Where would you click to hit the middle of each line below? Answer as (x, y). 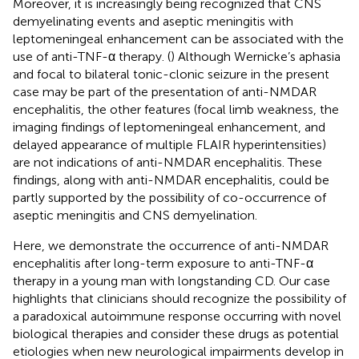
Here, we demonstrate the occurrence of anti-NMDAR (171, 245)
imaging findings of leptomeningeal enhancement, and (169, 127)
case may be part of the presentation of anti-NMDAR (165, 91)
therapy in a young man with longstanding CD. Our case (171, 280)
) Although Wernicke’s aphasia (256, 56)
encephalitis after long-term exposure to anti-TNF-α (163, 263)
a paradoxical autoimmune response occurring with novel (177, 316)
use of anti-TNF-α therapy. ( (92, 56)
